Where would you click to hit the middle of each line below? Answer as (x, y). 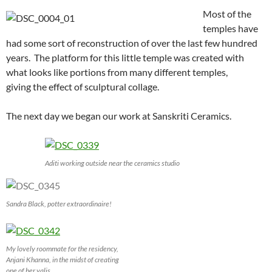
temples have (230, 28)
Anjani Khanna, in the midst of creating (63, 260)
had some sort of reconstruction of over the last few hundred (132, 43)
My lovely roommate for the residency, (62, 249)
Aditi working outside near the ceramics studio (112, 163)
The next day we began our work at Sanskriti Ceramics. (119, 116)
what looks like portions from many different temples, (117, 72)
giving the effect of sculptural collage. (83, 87)
